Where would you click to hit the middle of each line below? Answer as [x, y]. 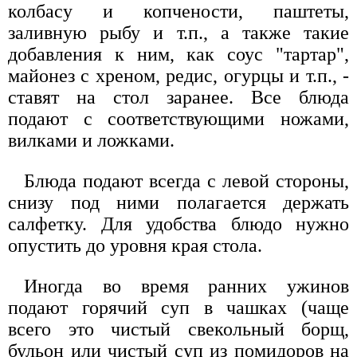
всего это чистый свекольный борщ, [178, 329]
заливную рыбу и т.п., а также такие [178, 32]
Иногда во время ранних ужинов [186, 286]
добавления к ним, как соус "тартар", [178, 54]
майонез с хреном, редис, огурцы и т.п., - [178, 75]
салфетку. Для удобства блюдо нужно [178, 224]
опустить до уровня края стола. [135, 245]
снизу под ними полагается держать [178, 202]
